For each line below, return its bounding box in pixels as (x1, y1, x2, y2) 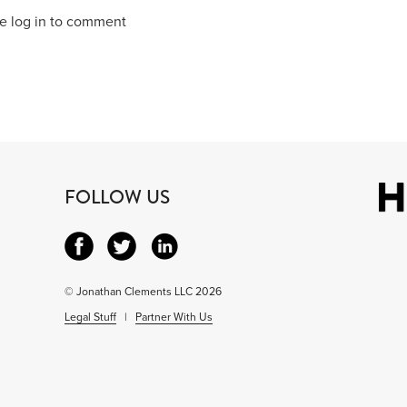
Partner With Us (134, 310, 213, 323)
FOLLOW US (64, 183, 170, 211)
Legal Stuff (64, 310, 116, 323)
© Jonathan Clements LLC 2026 (64, 284, 222, 298)
